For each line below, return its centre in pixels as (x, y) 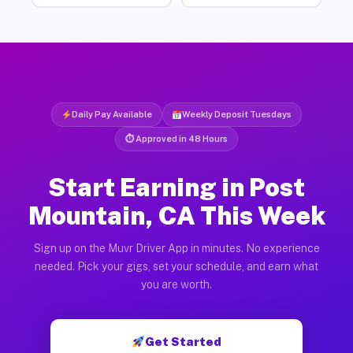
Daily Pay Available (111, 114)
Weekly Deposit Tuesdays (237, 114)
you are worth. (176, 284)
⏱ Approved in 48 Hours (176, 138)
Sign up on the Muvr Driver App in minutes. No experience (176, 248)
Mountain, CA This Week (176, 215)
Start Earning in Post (176, 187)
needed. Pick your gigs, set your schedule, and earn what (176, 266)
